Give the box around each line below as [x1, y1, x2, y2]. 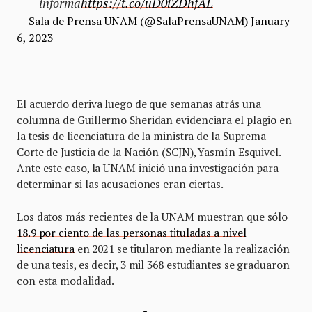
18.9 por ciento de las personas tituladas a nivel [17, 226, 247, 240]
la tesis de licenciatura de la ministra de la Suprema [17, 129, 267, 143]
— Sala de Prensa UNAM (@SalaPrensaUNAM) [17, 13, 251, 29]
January [251, 13, 290, 29]
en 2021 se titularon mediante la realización [74, 242, 290, 256]
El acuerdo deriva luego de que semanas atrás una [17, 97, 261, 111]
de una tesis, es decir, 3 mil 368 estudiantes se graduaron [17, 258, 290, 272]
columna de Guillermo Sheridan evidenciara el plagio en [17, 113, 292, 127]
